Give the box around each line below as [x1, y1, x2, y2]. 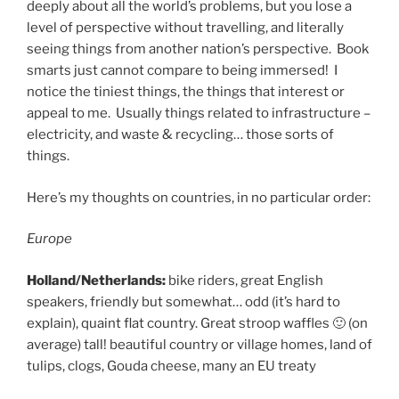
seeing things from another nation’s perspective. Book [27, 41, 369, 58]
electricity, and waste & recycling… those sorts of [27, 126, 334, 143]
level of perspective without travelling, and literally [27, 20, 344, 37]
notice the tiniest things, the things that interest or [27, 84, 345, 101]
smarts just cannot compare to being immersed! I [27, 62, 338, 79]
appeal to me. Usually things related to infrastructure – [27, 105, 370, 122]
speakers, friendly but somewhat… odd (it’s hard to [27, 293, 340, 310]
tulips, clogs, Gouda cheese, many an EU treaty [27, 357, 316, 374]
